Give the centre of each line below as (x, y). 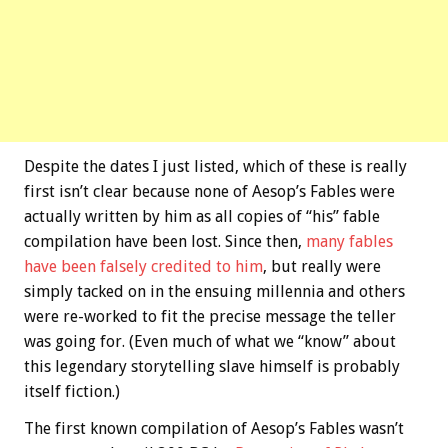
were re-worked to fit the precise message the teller (210, 316)
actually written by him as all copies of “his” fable (202, 216)
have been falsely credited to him (143, 266)
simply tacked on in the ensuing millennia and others (214, 291)
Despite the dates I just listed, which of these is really (215, 166)
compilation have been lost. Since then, (165, 241)
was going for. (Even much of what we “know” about (210, 341)
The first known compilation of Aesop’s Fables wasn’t (214, 428)
